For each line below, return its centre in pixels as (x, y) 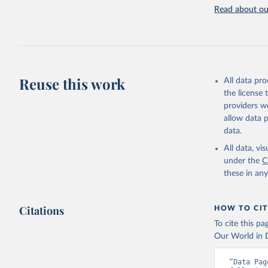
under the (242, 161)
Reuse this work (72, 84)
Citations (42, 211)
